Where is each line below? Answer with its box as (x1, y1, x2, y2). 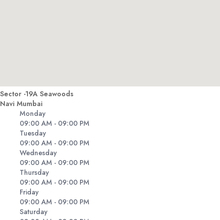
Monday (20, 109, 46, 119)
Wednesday (20, 148, 57, 158)
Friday (20, 187, 39, 197)
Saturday (20, 207, 48, 217)
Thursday (20, 167, 49, 178)
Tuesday (20, 128, 46, 138)
